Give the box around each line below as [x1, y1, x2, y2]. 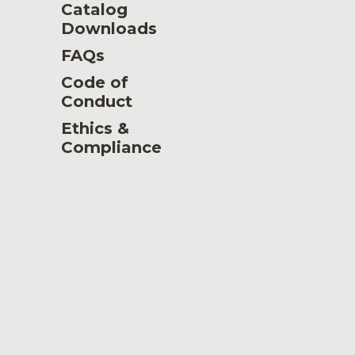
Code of [60, 73, 128, 92]
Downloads [60, 19, 157, 38]
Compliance [60, 138, 162, 157]
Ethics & [60, 119, 129, 138]
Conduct [60, 92, 132, 111]
